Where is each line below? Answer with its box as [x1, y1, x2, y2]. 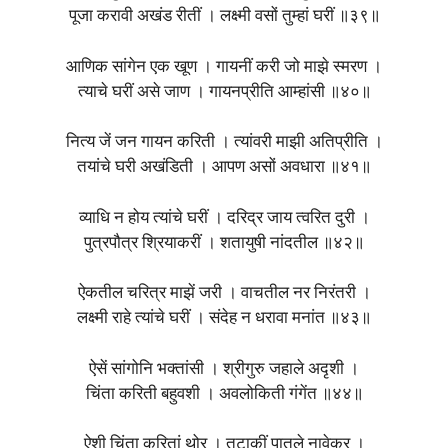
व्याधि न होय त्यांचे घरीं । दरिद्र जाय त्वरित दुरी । [78, 209, 370, 227]
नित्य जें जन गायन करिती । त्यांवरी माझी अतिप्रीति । [65, 134, 383, 152]
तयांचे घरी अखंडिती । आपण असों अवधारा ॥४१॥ [77, 159, 371, 177]
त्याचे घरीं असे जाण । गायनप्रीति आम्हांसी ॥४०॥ [77, 83, 371, 101]
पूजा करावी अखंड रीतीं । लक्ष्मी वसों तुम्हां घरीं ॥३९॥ [68, 8, 380, 26]
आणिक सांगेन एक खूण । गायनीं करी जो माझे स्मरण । [66, 58, 382, 76]
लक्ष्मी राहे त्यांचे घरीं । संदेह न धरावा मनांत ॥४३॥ [77, 310, 371, 328]
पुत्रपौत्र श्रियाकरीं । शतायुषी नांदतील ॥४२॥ [84, 234, 364, 252]
